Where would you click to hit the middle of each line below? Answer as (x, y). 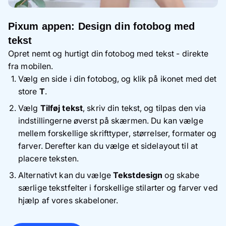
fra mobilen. (31, 66)
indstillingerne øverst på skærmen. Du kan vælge (111, 121)
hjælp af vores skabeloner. (68, 200)
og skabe (182, 175)
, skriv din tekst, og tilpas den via (145, 108)
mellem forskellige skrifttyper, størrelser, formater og (118, 133)
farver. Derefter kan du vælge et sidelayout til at (108, 146)
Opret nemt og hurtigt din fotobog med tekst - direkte (108, 53)
